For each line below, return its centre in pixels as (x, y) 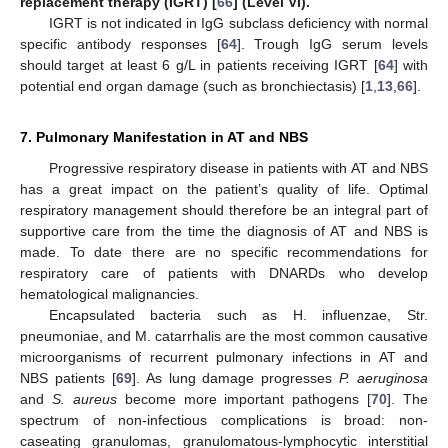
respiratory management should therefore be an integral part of (224, 209)
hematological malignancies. (109, 293)
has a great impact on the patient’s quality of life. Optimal (224, 188)
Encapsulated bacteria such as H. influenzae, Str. (238, 314)
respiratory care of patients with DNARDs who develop (224, 272)
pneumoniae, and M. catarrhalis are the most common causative (224, 335)
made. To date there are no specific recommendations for (224, 251)
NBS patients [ (68, 377)
